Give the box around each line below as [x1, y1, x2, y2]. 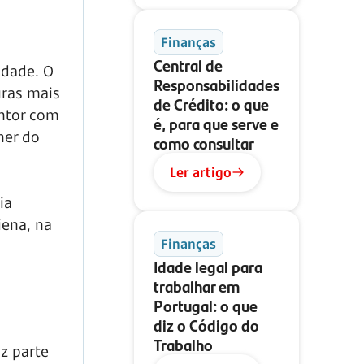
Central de [154, 53, 223, 76]
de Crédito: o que [154, 92, 269, 115]
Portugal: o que [154, 293, 258, 317]
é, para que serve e [154, 111, 279, 135]
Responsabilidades [154, 72, 279, 96]
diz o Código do [154, 313, 259, 336]
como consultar [154, 131, 254, 154]
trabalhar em [154, 274, 240, 297]
